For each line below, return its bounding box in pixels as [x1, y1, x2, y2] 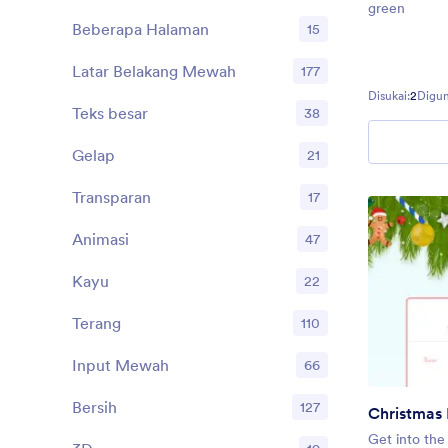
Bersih [72, 397, 117, 417]
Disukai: [368, 88, 410, 104]
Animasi [72, 229, 129, 249]
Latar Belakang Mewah [72, 61, 236, 81]
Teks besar [72, 103, 148, 123]
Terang [72, 313, 121, 333]
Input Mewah [72, 355, 169, 375]
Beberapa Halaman [72, 19, 209, 39]
